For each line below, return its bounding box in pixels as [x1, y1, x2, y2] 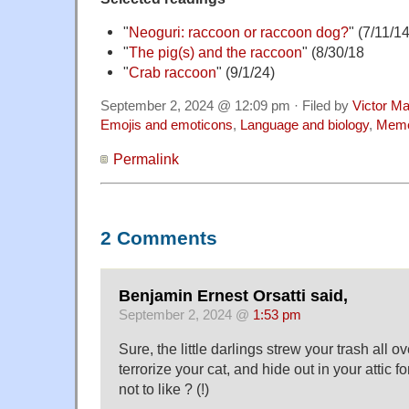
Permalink [113, 151, 179, 168]
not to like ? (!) [119, 380, 209, 397]
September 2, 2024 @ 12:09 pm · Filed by [100, 99, 352, 114]
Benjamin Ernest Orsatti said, [119, 286, 348, 305]
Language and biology [240, 118, 369, 133]
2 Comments [100, 226, 217, 249]
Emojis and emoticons [100, 118, 233, 133]
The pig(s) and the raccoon [128, 44, 302, 61]
